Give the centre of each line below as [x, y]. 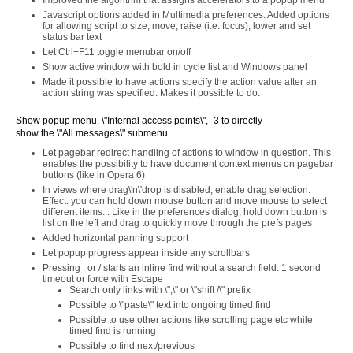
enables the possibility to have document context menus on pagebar [188, 164]
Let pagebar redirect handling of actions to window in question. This [187, 153]
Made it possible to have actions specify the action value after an [180, 82]
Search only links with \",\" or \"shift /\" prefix [160, 290]
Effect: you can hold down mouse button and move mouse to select [185, 201]
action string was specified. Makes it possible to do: [151, 93]
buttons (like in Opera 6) [94, 175]
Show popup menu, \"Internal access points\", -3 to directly [139, 121]
